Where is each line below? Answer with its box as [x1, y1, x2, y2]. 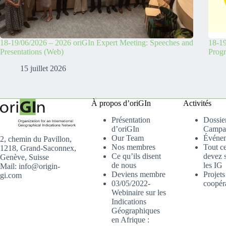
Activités [183, 99, 211, 108]
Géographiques [111, 206, 160, 215]
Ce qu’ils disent [111, 152, 161, 160]
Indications [111, 197, 147, 206]
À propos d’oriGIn [91, 99, 151, 108]
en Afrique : [111, 215, 150, 224]
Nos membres [111, 143, 156, 151]
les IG [203, 161, 222, 169]
